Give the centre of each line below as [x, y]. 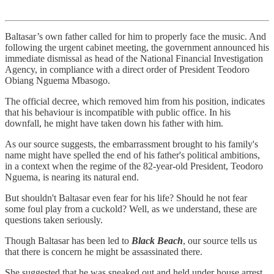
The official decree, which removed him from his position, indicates [135, 101]
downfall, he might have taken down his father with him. [114, 123]
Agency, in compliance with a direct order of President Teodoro [127, 69]
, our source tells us [220, 240]
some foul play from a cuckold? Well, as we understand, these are [131, 209]
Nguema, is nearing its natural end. [72, 177]
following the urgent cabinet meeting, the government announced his [137, 47]
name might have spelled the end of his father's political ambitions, [132, 155]
